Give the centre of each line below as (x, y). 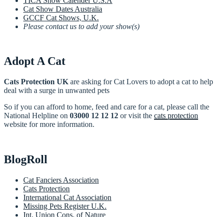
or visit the (136, 116)
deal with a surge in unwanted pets (57, 91)
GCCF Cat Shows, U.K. (61, 17)
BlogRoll (26, 160)
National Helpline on (37, 116)
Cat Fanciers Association (61, 180)
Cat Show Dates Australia (63, 9)
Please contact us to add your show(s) (81, 26)
